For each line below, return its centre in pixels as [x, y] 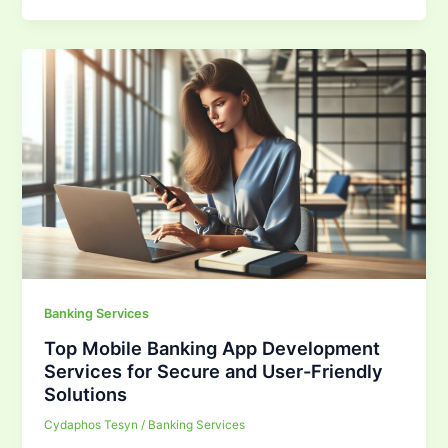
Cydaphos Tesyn [93, 424]
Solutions [86, 393]
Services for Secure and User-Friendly [214, 370]
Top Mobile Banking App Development [212, 347]
